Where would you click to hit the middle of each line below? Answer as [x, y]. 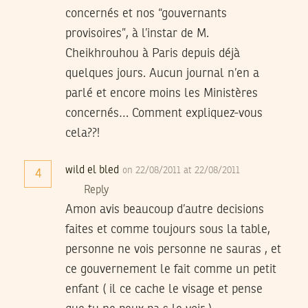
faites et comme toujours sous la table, [168, 229]
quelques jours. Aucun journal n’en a [162, 73]
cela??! [82, 133]
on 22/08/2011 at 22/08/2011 [181, 170]
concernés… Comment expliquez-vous [164, 113]
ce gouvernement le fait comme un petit [171, 269]
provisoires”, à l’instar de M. [137, 33]
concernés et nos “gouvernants [146, 13]
